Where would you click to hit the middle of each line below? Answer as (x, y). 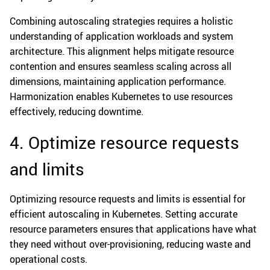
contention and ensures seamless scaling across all (121, 67)
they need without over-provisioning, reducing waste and (130, 244)
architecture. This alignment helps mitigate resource (122, 52)
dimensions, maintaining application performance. (118, 82)
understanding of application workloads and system (121, 36)
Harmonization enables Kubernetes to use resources (121, 97)
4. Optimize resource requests (124, 143)
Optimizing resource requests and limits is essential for (127, 199)
